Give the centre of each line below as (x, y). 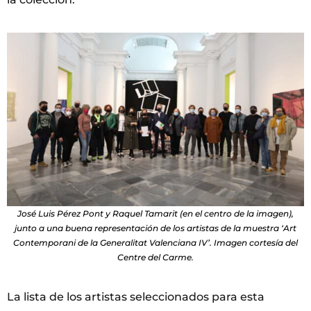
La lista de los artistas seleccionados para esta (136, 297)
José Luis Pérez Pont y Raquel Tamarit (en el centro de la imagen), (155, 214)
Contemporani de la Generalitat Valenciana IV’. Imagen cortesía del (155, 243)
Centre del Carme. (155, 258)
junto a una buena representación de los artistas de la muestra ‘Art (155, 228)
